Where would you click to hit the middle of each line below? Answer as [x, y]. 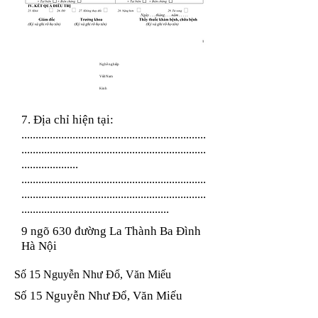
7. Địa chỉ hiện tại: [69, 120]
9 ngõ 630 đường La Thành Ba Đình [111, 231]
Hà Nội [39, 246]
